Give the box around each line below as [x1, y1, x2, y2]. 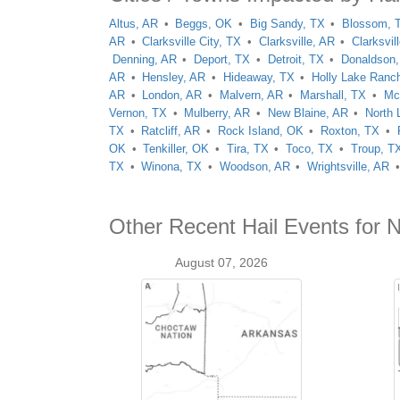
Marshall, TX [300, 88, 367, 102]
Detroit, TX [267, 53, 324, 66]
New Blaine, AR [267, 106, 348, 120]
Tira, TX [226, 142, 269, 155]
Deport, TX [194, 53, 251, 66]
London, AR [142, 88, 203, 102]
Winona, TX [141, 160, 203, 173]
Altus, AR [109, 17, 158, 30]
